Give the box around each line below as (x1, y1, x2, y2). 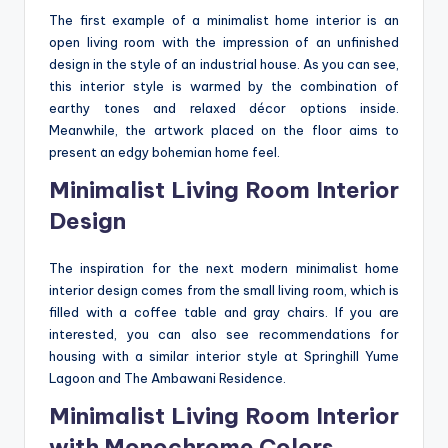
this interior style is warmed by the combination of (49, 77, 399, 94)
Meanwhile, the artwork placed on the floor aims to (49, 121, 399, 138)
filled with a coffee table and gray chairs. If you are (49, 303, 399, 320)
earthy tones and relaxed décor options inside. (49, 99, 399, 116)
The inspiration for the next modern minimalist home (49, 259, 399, 276)
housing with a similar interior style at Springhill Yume (49, 347, 399, 364)
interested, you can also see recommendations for (49, 325, 399, 342)
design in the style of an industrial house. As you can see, (49, 55, 399, 72)
